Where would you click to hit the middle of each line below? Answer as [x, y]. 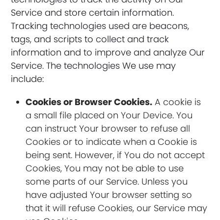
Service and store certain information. [93, 13]
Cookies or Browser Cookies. [89, 102]
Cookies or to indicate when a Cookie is [111, 142]
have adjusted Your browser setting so [109, 195]
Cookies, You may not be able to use [105, 168]
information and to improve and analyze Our [108, 52]
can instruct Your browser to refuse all [108, 128]
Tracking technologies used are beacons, [100, 26]
